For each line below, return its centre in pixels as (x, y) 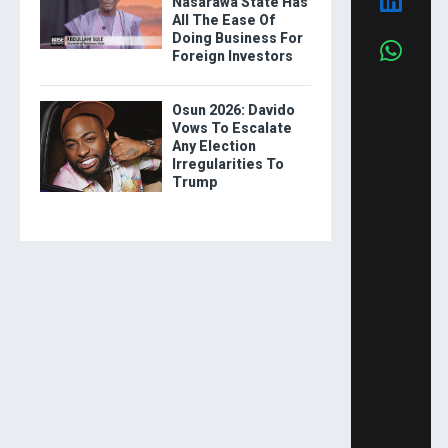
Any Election (213, 145)
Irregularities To (227, 163)
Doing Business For (237, 37)
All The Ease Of (223, 19)
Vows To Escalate (231, 127)
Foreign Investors (232, 55)
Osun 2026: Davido (233, 109)
